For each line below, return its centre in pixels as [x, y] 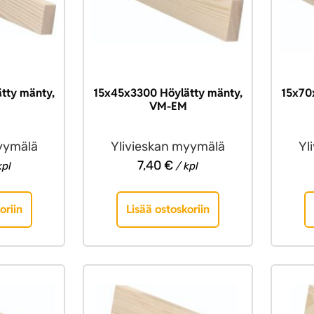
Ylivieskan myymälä [168, 146]
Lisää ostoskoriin [168, 209]
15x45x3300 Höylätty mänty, [168, 93]
